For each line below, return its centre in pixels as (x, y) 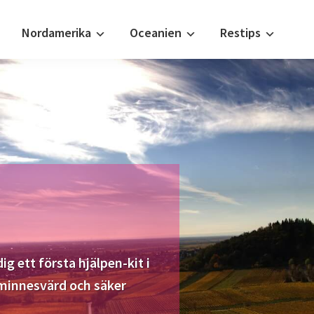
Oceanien (156, 33)
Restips (240, 33)
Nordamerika (56, 33)
